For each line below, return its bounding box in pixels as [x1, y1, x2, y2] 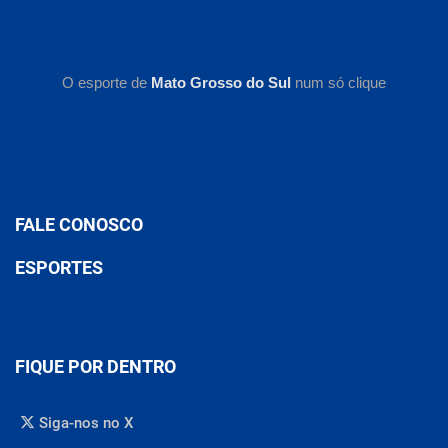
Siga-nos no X [35, 413, 134, 432]
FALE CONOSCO [15, 213, 143, 235]
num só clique [291, 73, 386, 91]
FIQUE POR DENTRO [15, 355, 176, 377]
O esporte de [62, 73, 151, 91]
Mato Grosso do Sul [151, 73, 291, 91]
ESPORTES [15, 256, 103, 278]
